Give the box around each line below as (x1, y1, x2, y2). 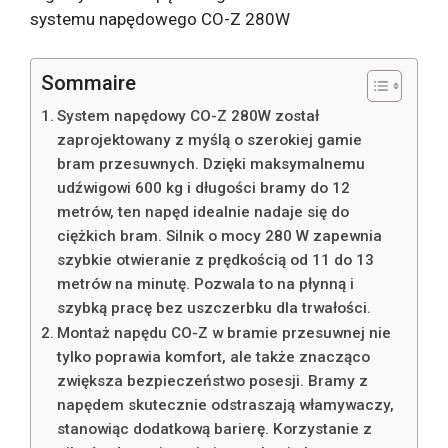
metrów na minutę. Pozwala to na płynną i (57, 274, 355, 293)
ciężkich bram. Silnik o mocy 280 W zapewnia (57, 226, 383, 245)
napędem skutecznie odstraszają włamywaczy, (57, 395, 395, 414)
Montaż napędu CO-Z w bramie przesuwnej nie (57, 323, 392, 342)
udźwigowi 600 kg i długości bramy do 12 (57, 178, 351, 197)
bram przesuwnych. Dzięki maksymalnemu (57, 154, 366, 173)
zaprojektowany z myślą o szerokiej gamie (57, 130, 363, 149)
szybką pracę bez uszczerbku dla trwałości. (57, 298, 372, 317)
